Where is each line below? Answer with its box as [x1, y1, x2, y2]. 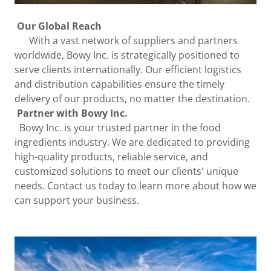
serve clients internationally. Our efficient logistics [15, 62, 241, 76]
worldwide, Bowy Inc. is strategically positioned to [15, 48, 240, 62]
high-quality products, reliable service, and [15, 149, 208, 163]
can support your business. [15, 193, 139, 207]
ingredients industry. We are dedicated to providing [15, 135, 250, 149]
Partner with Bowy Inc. [15, 106, 128, 120]
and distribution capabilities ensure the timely [15, 77, 224, 91]
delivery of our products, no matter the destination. [15, 91, 250, 105]
